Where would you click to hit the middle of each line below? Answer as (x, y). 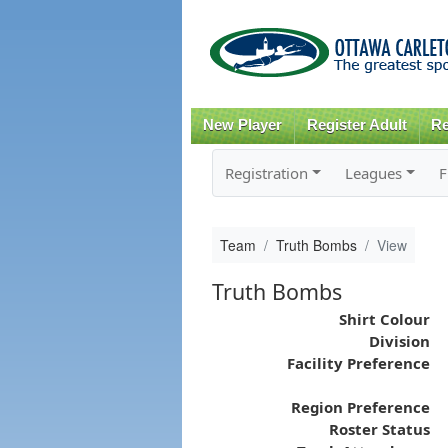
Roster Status (379, 428)
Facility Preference (358, 362)
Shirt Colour (384, 318)
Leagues (373, 172)
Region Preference (360, 406)
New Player (242, 125)
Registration (266, 172)
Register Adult (356, 125)
